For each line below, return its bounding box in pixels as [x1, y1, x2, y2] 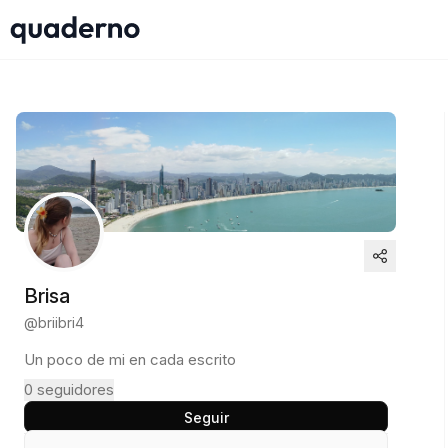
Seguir [183, 408, 229, 426]
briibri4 [38, 314, 84, 331]
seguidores [37, 380, 114, 399]
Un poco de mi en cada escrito [24, 350, 236, 369]
